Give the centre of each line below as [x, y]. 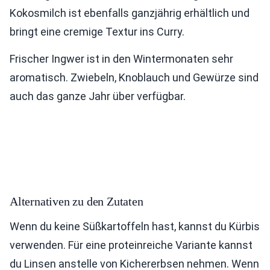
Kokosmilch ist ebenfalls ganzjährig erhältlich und [130, 13]
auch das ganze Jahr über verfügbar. [98, 96]
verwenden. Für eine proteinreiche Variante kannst [131, 245]
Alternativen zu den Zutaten [77, 201]
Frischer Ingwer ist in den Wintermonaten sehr [121, 59]
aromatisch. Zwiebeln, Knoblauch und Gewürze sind [134, 77]
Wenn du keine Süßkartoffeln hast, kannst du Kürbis [135, 226]
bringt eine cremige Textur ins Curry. [97, 32]
